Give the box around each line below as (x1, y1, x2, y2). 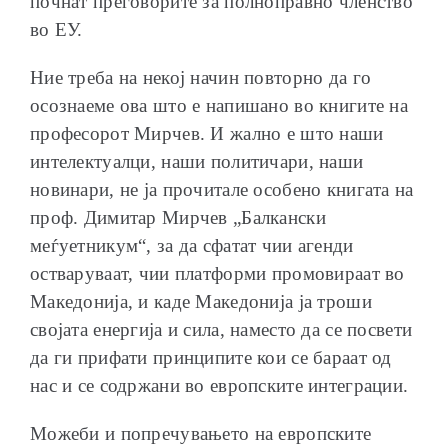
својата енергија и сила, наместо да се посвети (30, 318, 413, 340)
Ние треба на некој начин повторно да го (30, 66, 372, 88)
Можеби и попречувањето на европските (30, 422, 372, 444)
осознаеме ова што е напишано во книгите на (30, 94, 408, 116)
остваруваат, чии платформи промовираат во (30, 262, 405, 284)
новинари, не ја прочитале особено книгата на (30, 178, 414, 200)
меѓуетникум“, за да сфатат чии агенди (30, 234, 354, 256)
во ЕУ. (30, 18, 83, 40)
